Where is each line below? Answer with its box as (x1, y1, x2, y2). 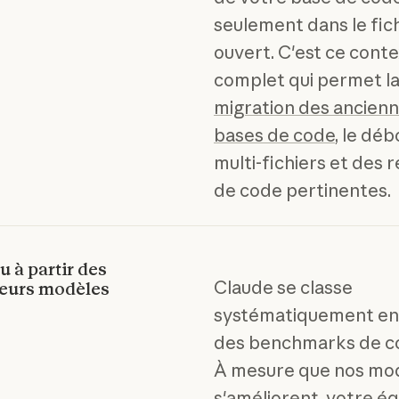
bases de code (213, 124, 335, 147)
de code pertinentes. (213, 179, 391, 202)
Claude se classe (213, 276, 353, 299)
